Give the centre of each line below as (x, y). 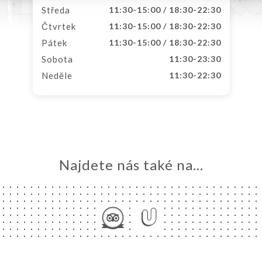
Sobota (57, 59)
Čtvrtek (58, 26)
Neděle (57, 75)
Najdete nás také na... (131, 165)
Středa (56, 10)
